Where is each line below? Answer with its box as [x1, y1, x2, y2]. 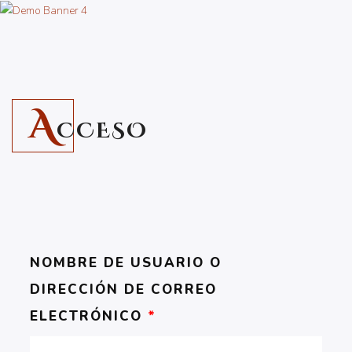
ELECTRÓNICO [30, 307, 148, 326]
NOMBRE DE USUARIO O [30, 254, 222, 273]
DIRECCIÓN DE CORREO [30, 280, 217, 299]
